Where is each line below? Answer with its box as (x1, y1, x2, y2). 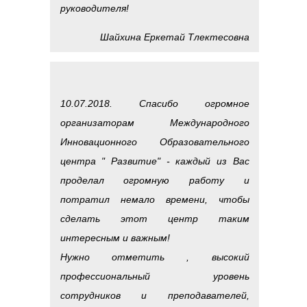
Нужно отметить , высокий (60, 251, 249, 262)
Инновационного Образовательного (60, 136, 249, 147)
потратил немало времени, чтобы (60, 193, 249, 205)
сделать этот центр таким (60, 212, 249, 224)
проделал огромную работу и (60, 174, 249, 186)
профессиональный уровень (60, 270, 249, 282)
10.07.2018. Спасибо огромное (60, 97, 249, 109)
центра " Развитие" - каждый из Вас (60, 155, 249, 167)
